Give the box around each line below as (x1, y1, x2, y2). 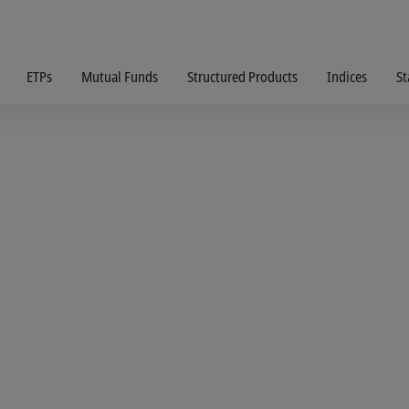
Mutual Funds (81, 67, 158, 86)
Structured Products (187, 67, 298, 86)
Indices (327, 67, 367, 86)
